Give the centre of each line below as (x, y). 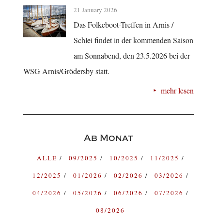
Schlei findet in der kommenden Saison (133, 40)
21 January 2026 (95, 10)
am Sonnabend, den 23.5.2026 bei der (132, 56)
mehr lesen (177, 91)
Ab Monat (108, 138)
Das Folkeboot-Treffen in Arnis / (124, 25)
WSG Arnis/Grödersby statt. (68, 71)
